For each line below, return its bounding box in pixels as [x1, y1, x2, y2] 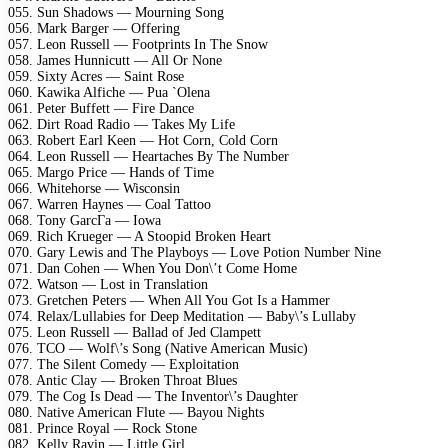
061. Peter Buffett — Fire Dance [8, 100, 194, 116]
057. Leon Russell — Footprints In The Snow [8, 36, 268, 52]
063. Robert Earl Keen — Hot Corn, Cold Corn [8, 132, 278, 148]
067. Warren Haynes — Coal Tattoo [8, 196, 211, 212]
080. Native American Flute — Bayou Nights [8, 404, 264, 420]
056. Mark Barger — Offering [8, 20, 180, 36]
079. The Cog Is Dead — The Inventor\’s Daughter [8, 388, 298, 404]
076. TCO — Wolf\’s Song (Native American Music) [8, 340, 308, 356]
